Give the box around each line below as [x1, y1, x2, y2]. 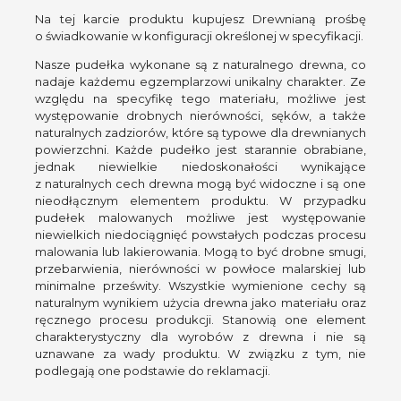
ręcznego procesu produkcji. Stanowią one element [35, 312, 366, 328]
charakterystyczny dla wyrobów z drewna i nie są [35, 329, 366, 345]
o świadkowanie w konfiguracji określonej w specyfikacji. [35, 29, 366, 44]
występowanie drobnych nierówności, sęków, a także [35, 108, 366, 124]
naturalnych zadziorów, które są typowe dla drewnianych [35, 125, 366, 141]
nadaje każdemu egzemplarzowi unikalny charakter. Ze [35, 74, 366, 90]
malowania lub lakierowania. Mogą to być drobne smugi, [35, 244, 366, 260]
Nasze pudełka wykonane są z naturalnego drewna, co [35, 57, 366, 73]
